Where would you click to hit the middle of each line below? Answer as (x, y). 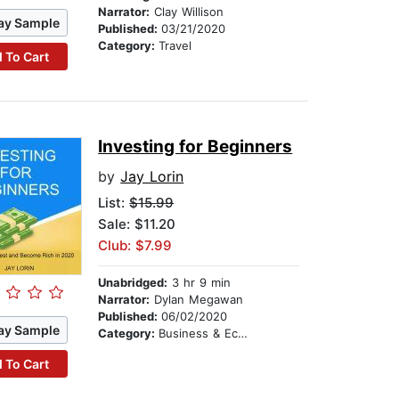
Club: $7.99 (135, 246)
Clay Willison (187, 12)
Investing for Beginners (195, 147)
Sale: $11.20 (137, 224)
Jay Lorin (152, 177)
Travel (175, 46)
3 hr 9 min (199, 283)
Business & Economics (199, 334)
